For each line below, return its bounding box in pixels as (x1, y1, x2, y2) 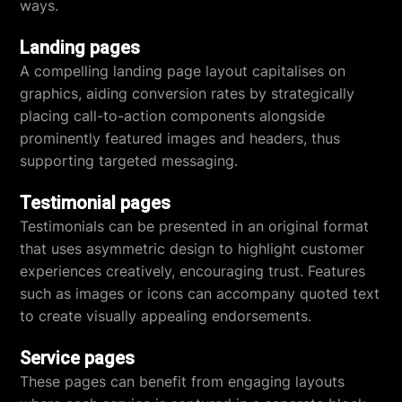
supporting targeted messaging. (20, 152, 239, 170)
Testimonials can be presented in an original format (20, 217, 370, 235)
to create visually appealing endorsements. (20, 307, 312, 325)
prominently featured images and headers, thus (20, 129, 341, 147)
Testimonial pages (20, 192, 171, 214)
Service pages (20, 347, 135, 369)
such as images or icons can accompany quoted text (20, 284, 380, 302)
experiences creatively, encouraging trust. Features (20, 262, 366, 280)
